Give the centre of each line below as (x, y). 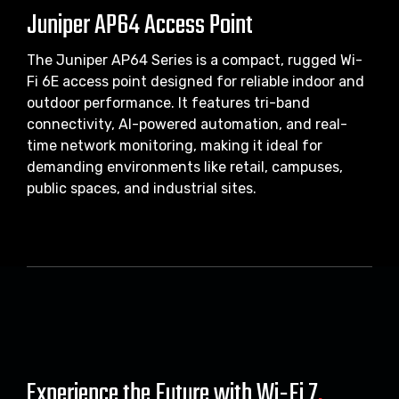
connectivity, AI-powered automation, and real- (187, 124)
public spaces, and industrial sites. (142, 188)
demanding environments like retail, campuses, (185, 167)
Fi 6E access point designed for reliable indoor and (195, 81)
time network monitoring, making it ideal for (175, 145)
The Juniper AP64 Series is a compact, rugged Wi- (195, 60)
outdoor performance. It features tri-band (168, 102)
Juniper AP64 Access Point (140, 25)
